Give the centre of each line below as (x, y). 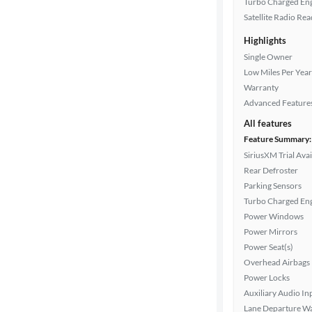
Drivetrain (34, 82)
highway (40, 246)
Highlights (265, 40)
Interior (40, 17)
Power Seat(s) (268, 247)
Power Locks (267, 278)
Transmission (40, 132)
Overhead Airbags (277, 262)
